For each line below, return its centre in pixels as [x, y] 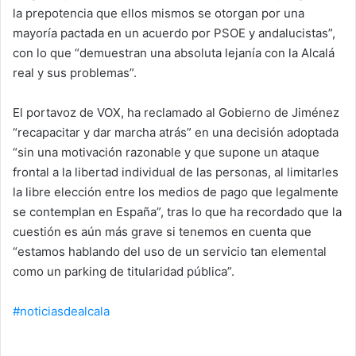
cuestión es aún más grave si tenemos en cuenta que [162, 231]
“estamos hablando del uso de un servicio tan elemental [170, 251]
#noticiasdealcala [61, 311]
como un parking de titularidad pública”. [124, 271]
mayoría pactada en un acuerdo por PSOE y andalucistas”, [174, 33]
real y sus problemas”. [75, 72]
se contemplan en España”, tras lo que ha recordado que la [177, 211]
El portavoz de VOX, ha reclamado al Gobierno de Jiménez [176, 112]
